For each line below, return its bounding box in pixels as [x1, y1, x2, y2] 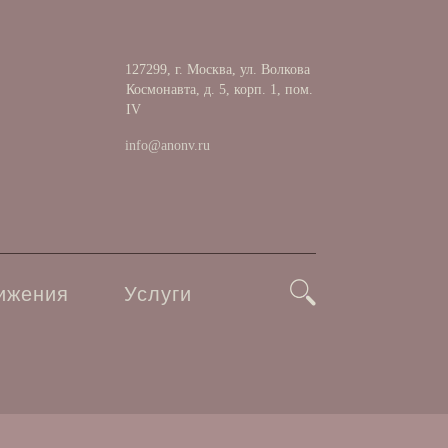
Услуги [124, 283, 192, 305]
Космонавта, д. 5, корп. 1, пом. [126, 82, 313, 97]
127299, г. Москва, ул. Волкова [121, 62, 310, 77]
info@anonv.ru [125, 138, 210, 153]
